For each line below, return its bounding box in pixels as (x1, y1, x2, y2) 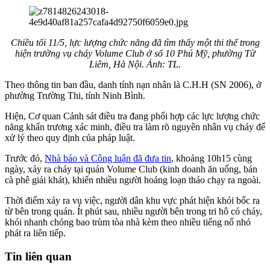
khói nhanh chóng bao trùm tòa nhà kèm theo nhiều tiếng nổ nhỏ (5, 217, 251, 228)
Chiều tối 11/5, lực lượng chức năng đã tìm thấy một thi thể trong (10, 37, 260, 48)
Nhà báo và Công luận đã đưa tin (45, 153, 171, 164)
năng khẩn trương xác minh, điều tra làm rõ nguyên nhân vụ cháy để (5, 122, 265, 133)
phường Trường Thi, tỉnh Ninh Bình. (5, 90, 145, 101)
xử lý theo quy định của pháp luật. (5, 133, 135, 143)
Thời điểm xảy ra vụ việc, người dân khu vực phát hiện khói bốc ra (5, 195, 260, 206)
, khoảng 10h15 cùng (171, 153, 252, 164)
